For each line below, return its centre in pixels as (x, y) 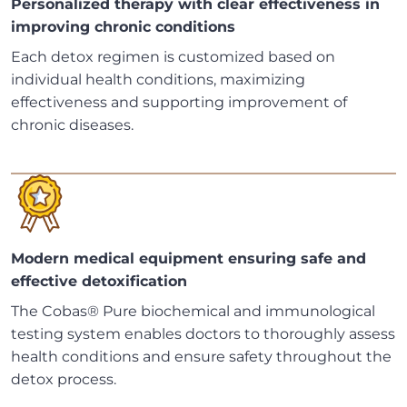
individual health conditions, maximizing (158, 80)
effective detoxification (99, 282)
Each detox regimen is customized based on (173, 57)
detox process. (64, 380)
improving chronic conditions (123, 27)
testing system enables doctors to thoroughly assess (203, 334)
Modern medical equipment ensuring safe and (189, 259)
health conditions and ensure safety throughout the (201, 357)
